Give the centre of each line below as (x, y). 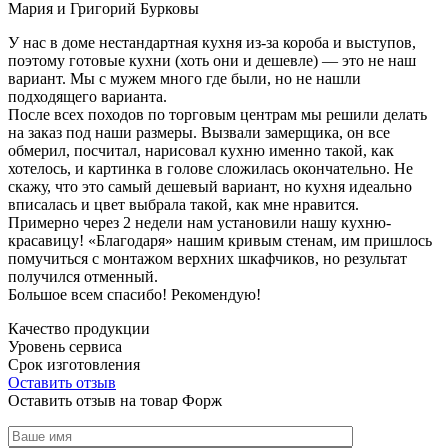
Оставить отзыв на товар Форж (115, 400)
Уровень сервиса (65, 346)
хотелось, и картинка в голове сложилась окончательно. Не (210, 168)
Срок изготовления (74, 364)
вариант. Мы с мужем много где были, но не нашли (184, 78)
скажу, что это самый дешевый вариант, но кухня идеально (210, 186)
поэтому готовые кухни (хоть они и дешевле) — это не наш (212, 60)
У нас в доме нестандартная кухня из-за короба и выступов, (212, 42)
